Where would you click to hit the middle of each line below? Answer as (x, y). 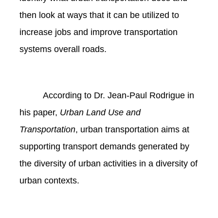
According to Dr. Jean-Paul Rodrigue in (118, 96)
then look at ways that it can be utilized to (99, 15)
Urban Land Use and (100, 113)
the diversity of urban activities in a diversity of (109, 164)
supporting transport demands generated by (104, 147)
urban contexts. (51, 181)
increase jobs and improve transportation (99, 32)
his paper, (40, 113)
